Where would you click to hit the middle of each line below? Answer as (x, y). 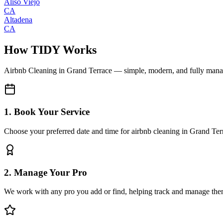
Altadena (18, 19)
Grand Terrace (89, 71)
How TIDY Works (50, 50)
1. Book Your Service (47, 112)
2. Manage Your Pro (46, 172)
